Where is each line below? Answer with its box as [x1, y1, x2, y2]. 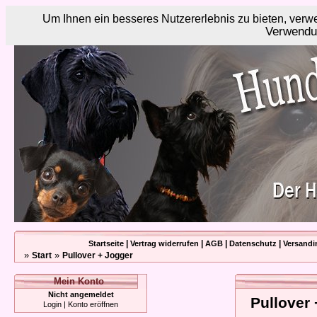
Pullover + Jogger [62, 250, 133, 260]
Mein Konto [54, 276, 104, 287]
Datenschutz [229, 239, 277, 248]
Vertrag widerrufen [130, 239, 199, 248]
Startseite [88, 239, 124, 248]
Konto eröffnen [68, 300, 118, 309]
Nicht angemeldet [47, 290, 114, 299]
